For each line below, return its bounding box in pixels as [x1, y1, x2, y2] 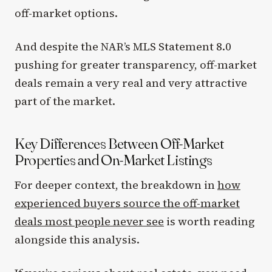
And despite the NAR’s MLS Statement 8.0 [15, 38, 231, 54]
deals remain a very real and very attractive [15, 75, 247, 90]
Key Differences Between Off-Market [15, 133, 224, 153]
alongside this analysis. [15, 231, 140, 247]
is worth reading [164, 213, 255, 229]
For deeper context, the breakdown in [15, 177, 217, 192]
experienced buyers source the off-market [15, 195, 240, 211]
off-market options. [15, 5, 118, 21]
